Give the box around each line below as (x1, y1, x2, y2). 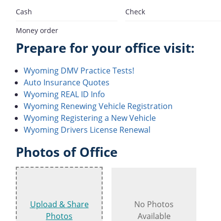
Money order (16, 25, 58, 35)
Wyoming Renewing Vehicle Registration (24, 100, 173, 111)
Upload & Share (30, 199, 89, 210)
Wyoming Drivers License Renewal (24, 124, 150, 135)
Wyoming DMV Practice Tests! (24, 65, 134, 76)
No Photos (134, 199, 174, 210)
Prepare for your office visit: (16, 39, 194, 57)
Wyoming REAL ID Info (24, 88, 105, 100)
